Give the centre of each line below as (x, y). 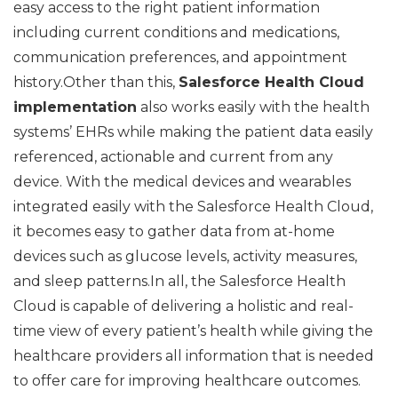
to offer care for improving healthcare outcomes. (187, 380)
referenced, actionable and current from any (173, 156)
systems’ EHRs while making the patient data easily (193, 131)
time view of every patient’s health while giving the (193, 330)
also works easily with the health (253, 107)
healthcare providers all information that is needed (194, 355)
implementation (75, 107)
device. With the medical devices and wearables (182, 181)
